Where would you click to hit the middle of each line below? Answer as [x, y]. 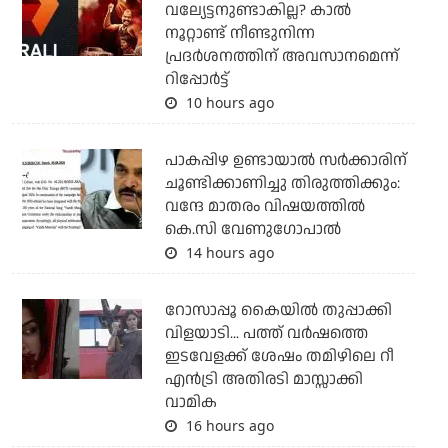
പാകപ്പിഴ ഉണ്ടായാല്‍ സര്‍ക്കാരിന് [285, 161]
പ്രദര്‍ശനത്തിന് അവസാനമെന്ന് [281, 57]
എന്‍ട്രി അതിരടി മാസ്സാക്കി [263, 380]
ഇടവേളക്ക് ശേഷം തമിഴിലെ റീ [279, 357]
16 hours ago [227, 426]
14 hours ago [227, 253]
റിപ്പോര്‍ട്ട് [196, 80]
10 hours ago [227, 103]
